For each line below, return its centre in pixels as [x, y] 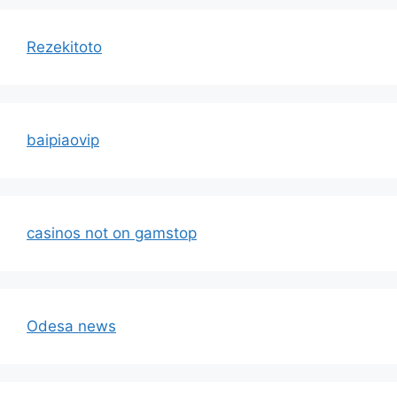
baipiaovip [63, 140]
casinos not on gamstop [112, 233]
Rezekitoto [64, 47]
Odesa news [71, 326]
